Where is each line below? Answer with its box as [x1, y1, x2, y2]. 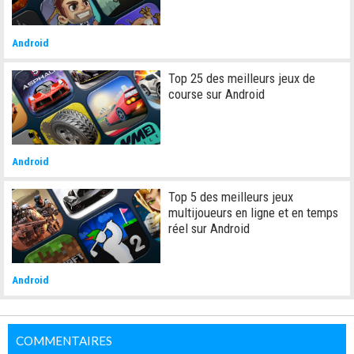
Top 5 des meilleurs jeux [168, 188, 294, 205]
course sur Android [168, 85, 265, 102]
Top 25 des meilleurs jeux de [168, 70, 316, 86]
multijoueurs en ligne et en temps [168, 204, 339, 220]
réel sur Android [168, 220, 250, 236]
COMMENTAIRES [16, 333, 112, 348]
